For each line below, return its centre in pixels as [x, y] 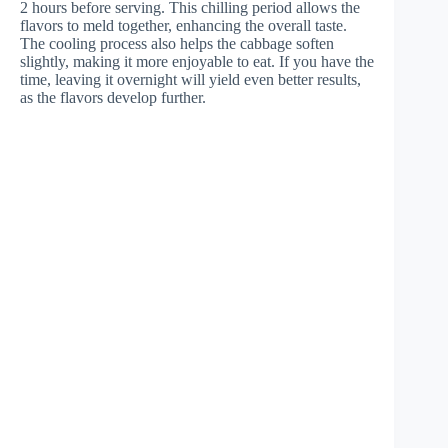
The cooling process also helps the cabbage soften [177, 44]
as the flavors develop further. [113, 98]
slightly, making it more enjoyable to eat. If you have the [197, 62]
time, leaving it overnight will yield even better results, [190, 80]
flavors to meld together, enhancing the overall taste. [183, 26]
